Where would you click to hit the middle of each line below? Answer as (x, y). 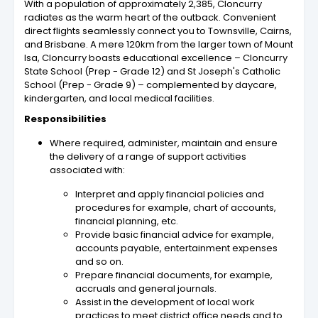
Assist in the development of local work (165, 302)
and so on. (99, 262)
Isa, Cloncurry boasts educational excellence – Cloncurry (156, 58)
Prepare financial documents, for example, (174, 275)
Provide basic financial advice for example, (175, 235)
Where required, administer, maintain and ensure (164, 143)
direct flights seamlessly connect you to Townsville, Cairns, (158, 31)
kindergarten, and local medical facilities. (119, 99)
